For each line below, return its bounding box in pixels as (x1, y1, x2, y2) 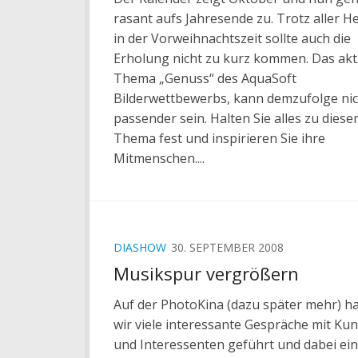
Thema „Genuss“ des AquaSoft (113, 69, 296, 87)
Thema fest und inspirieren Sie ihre (113, 129, 325, 147)
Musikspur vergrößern (113, 261, 299, 285)
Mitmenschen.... (113, 149, 205, 167)
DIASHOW (113, 239, 166, 255)
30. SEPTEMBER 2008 (171, 239, 284, 255)
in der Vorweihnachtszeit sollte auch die (113, 29, 351, 47)
